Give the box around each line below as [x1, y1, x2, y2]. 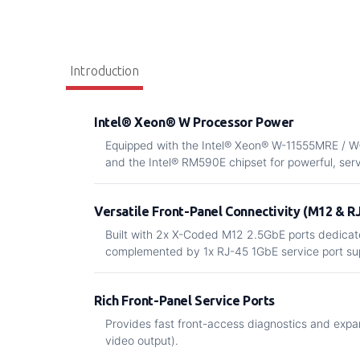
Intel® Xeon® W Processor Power [94, 115, 294, 129]
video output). [105, 333, 178, 347]
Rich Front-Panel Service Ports [94, 293, 275, 308]
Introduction [70, 63, 139, 78]
